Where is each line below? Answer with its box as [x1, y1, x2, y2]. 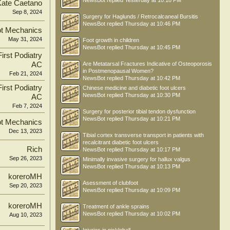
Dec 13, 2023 [9, 128, 42, 134]
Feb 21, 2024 [9, 70, 42, 76]
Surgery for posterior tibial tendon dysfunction [83, 108, 196, 114]
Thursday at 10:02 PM [125, 210, 180, 217]
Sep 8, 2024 [12, 9, 42, 15]
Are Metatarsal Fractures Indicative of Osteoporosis [83, 61, 212, 67]
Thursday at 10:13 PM [125, 163, 180, 169]
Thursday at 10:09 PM [125, 187, 180, 193]
